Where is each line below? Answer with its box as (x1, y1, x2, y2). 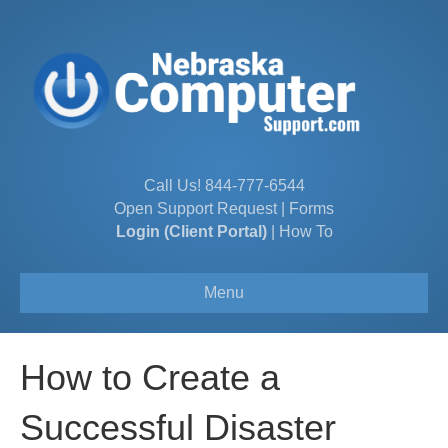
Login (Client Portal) (115, 222, 267, 240)
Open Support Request (114, 199, 277, 217)
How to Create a (20, 356, 280, 398)
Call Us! (143, 176, 205, 194)
